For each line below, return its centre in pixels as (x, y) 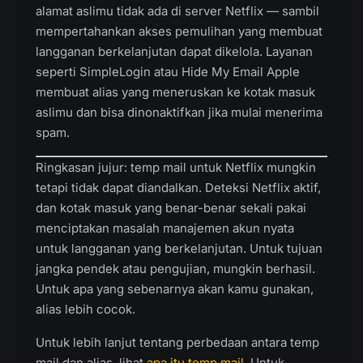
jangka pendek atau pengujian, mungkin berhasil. (175, 269)
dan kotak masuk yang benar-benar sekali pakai (171, 208)
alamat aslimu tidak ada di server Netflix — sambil (177, 11)
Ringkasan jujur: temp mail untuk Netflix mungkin (176, 167)
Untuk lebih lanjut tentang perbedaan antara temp (177, 342)
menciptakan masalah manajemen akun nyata (165, 228)
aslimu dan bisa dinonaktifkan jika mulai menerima (179, 112)
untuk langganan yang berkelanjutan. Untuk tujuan (179, 248)
